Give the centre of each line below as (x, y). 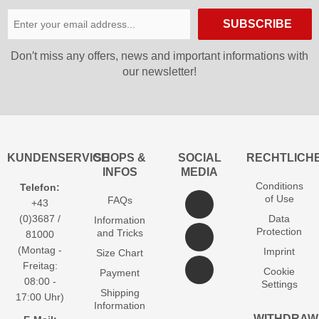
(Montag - (40, 250)
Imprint (279, 251)
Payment (120, 273)
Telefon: (40, 187)
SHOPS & (120, 158)
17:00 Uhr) (40, 297)
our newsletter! (159, 72)
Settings (279, 284)
